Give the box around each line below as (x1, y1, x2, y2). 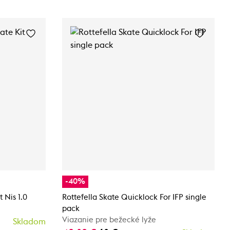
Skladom (13, 217, 46, 226)
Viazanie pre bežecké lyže (62, 216, 156, 224)
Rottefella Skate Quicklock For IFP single (62, 193, 206, 201)
